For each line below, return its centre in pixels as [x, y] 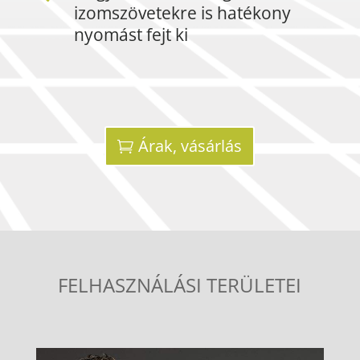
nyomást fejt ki [131, 34]
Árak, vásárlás [190, 145]
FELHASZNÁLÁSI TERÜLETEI [180, 284]
